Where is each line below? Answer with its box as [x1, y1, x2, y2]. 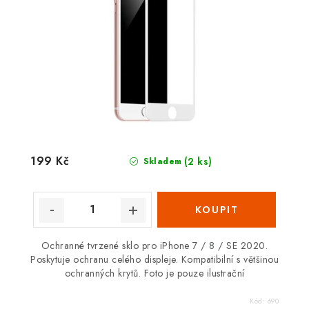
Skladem [140, 154, 182, 168]
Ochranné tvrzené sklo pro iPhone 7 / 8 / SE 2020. [41, 238, 268, 252]
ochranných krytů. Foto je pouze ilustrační [64, 266, 245, 280]
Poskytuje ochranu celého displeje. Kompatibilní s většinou [30, 252, 279, 266]
